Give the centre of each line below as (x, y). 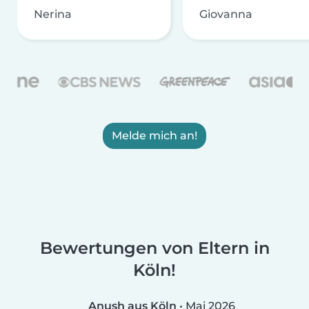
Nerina (53, 14)
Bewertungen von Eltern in (154, 248)
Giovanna (226, 14)
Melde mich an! (154, 136)
